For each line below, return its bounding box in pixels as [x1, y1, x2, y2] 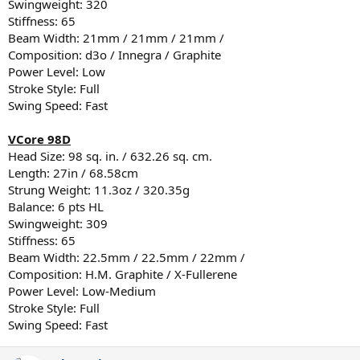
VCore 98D [8, 130, 71, 147]
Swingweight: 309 [8, 215, 108, 231]
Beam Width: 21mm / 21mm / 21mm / [8, 29, 224, 46]
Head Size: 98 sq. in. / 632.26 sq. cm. [8, 147, 212, 164]
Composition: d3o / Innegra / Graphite [8, 46, 221, 63]
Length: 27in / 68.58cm [8, 164, 138, 181]
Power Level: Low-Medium [8, 282, 156, 299]
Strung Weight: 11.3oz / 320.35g [8, 181, 190, 198]
